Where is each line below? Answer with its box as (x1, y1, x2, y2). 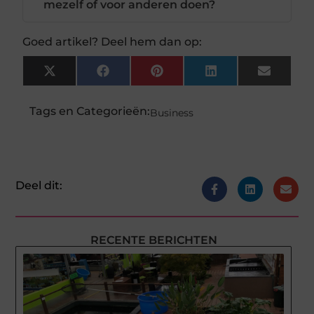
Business (150, 106, 194, 119)
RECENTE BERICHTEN (90, 233, 217, 247)
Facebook (108, 69, 165, 83)
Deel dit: (15, 178, 63, 192)
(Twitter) (55, 80, 106, 94)
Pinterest (162, 69, 217, 83)
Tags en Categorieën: (29, 104, 151, 118)
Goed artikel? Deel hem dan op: (22, 34, 203, 48)
